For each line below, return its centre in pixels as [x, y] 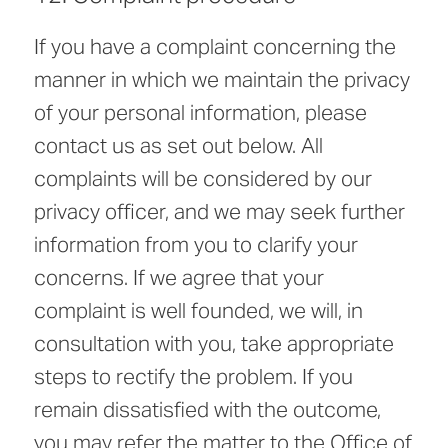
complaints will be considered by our [203, 179]
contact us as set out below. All [178, 146]
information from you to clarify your [196, 245]
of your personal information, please [200, 113]
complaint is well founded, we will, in [198, 311]
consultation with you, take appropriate [214, 344]
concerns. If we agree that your [179, 278]
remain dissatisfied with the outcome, [207, 410]
